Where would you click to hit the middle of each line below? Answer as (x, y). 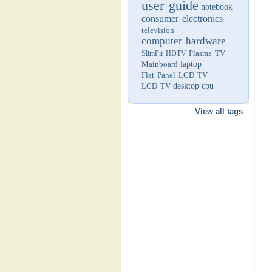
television (158, 30)
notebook (217, 7)
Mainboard (160, 64)
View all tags (219, 111)
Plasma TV (207, 53)
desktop (186, 86)
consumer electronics (182, 19)
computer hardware (184, 41)
